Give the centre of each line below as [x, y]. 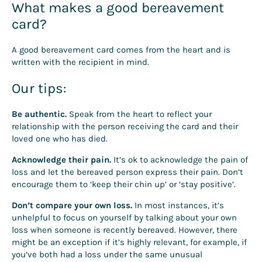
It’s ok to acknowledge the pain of [180, 159]
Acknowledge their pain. [61, 159]
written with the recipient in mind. [82, 62]
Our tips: [39, 88]
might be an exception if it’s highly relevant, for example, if [129, 242]
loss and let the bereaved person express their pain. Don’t [127, 172]
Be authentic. [39, 114]
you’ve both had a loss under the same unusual [107, 254]
